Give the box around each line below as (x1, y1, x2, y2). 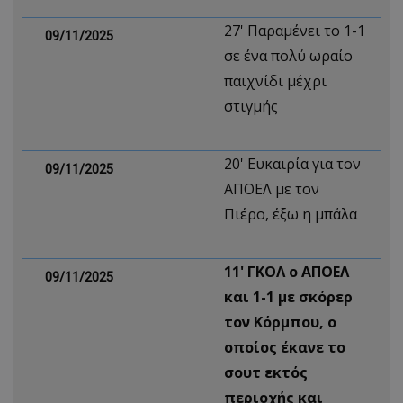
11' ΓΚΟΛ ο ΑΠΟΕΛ (224, 262, 349, 282)
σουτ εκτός (224, 363, 308, 382)
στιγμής (224, 96, 278, 116)
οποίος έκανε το (224, 337, 345, 357)
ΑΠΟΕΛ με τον (224, 179, 319, 199)
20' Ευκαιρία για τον (224, 154, 361, 174)
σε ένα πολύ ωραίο (224, 46, 353, 66)
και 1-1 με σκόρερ (224, 287, 353, 307)
